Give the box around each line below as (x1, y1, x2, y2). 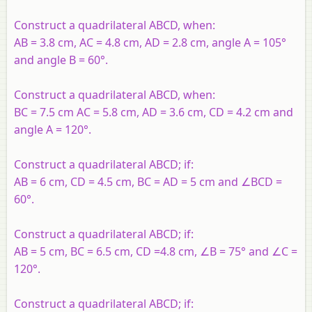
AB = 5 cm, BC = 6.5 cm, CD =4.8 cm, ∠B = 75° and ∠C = (14, 243, 297, 259)
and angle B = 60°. (14, 52, 108, 68)
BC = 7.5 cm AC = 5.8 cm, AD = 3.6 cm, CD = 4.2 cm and (14, 104, 293, 120)
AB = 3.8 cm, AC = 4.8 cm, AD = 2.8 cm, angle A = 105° (14, 34, 286, 50)
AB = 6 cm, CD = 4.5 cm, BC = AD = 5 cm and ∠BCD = (14, 173, 282, 189)
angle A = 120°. (14, 121, 91, 137)
